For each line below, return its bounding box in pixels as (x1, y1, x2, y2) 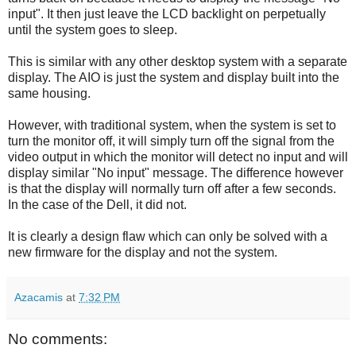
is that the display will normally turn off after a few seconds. (8, 181, 336, 195)
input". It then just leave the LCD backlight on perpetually (8, 6, 326, 21)
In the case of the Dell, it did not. (8, 197, 187, 211)
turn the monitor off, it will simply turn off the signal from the (8, 133, 335, 148)
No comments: (8, 330, 107, 347)
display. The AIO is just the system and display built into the (8, 70, 339, 84)
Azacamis (14, 290, 63, 304)
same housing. (8, 86, 91, 100)
